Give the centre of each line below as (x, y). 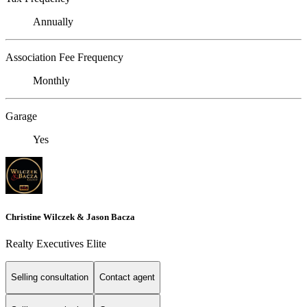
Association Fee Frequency (64, 57)
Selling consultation (50, 278)
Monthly (51, 80)
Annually (53, 21)
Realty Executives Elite (56, 244)
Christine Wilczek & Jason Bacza (70, 217)
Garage (21, 116)
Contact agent (127, 278)
